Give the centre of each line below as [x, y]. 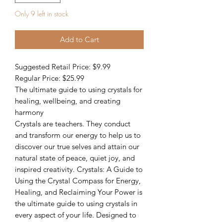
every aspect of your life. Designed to [76, 215]
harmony [29, 112]
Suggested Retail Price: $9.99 [63, 67]
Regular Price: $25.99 [50, 78]
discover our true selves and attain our [77, 147]
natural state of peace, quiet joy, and [75, 158]
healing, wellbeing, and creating [68, 101]
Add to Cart [79, 40]
